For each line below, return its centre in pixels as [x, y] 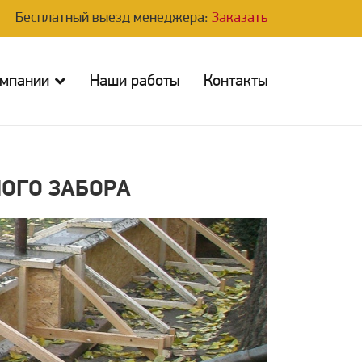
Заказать [240, 18]
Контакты [236, 82]
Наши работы [135, 82]
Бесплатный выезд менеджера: [114, 18]
